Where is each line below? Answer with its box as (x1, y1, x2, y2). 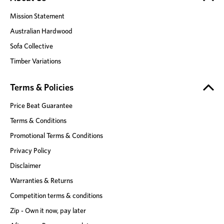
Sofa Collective (10, 41, 53, 50)
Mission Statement (10, 11, 64, 20)
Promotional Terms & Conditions (10, 131, 103, 139)
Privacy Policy (10, 146, 51, 154)
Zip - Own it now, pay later (10, 206, 86, 214)
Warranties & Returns (10, 176, 73, 184)
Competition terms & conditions (10, 191, 102, 199)
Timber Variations (10, 56, 61, 65)
